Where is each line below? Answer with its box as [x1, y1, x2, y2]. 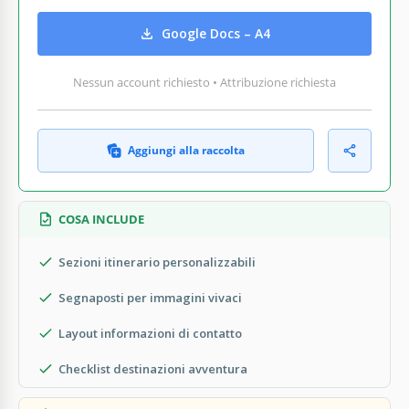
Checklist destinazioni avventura [58, 360, 247, 377]
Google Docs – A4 [162, 25, 270, 43]
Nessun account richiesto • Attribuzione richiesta [73, 73, 336, 90]
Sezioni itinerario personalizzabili [58, 253, 256, 270]
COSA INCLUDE [58, 210, 144, 227]
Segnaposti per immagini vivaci [58, 288, 242, 306]
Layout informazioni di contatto [58, 324, 242, 341]
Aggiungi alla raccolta [128, 142, 245, 158]
